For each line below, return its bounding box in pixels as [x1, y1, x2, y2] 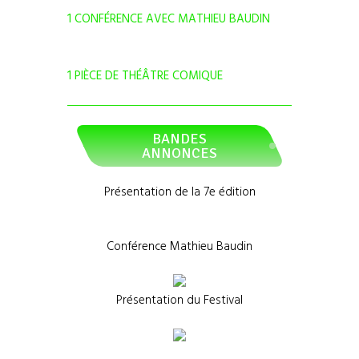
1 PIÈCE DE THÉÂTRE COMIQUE [67, 66, 223, 86]
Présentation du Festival [116, 291, 243, 311]
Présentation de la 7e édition [103, 183, 256, 203]
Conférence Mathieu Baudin [107, 236, 252, 256]
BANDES [152, 130, 207, 148]
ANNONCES [142, 144, 217, 163]
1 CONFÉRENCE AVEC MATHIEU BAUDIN [67, 9, 270, 29]
